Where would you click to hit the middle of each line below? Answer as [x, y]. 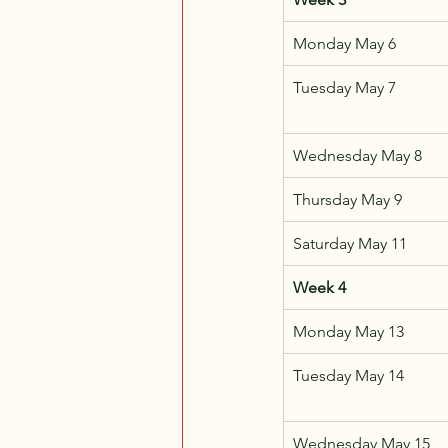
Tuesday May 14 [348, 375]
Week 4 [319, 287]
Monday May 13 [348, 331]
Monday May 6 [344, 43]
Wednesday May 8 [357, 155]
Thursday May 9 [347, 199]
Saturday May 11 [350, 243]
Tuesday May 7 [344, 87]
